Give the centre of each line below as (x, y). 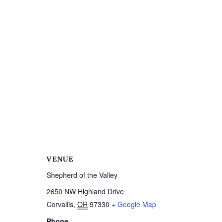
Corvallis (60, 204)
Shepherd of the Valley (82, 175)
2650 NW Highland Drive (85, 192)
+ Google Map (134, 204)
